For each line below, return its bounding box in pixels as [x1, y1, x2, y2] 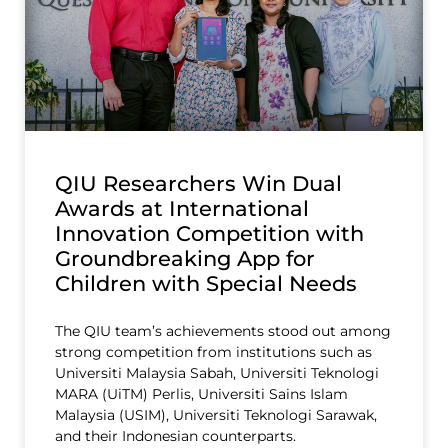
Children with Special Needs [55, 270, 357, 296]
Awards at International [55, 195, 309, 221]
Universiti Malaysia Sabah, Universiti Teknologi [55, 363, 379, 382]
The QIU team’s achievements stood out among [55, 321, 391, 340]
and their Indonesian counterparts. [55, 426, 296, 445]
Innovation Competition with [55, 220, 364, 246]
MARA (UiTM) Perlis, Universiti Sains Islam [55, 384, 348, 403]
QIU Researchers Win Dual [55, 170, 342, 196]
